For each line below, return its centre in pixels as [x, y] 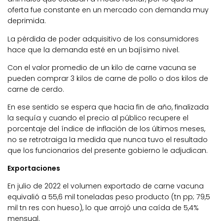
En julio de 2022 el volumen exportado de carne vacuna [106, 186]
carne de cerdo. [36, 89]
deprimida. [27, 21]
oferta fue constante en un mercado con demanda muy [108, 10]
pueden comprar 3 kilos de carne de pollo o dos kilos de [108, 78]
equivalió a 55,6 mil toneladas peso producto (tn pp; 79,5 [109, 197]
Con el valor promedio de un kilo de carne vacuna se [102, 67]
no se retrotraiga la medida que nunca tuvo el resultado [108, 139]
